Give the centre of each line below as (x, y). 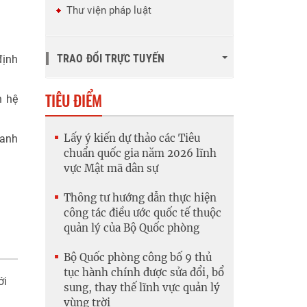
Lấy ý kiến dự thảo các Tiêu (132, 138)
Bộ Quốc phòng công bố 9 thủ (138, 258)
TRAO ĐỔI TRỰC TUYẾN (111, 59)
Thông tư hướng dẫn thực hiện (140, 198)
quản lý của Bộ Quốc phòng (132, 228)
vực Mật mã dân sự (111, 169)
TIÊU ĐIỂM (74, 100)
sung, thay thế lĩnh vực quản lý (142, 288)
